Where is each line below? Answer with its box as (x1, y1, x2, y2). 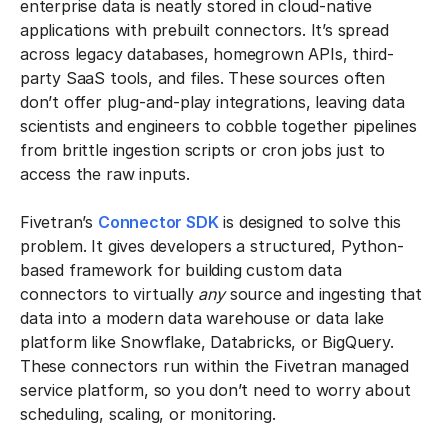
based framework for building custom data (20, 260, 342, 280)
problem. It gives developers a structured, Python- (20, 236, 404, 256)
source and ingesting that (224, 284, 422, 304)
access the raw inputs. (20, 164, 190, 184)
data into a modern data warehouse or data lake (20, 308, 385, 328)
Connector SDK (97, 212, 219, 232)
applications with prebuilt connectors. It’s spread (20, 20, 389, 40)
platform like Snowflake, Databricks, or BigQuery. (20, 332, 394, 352)
